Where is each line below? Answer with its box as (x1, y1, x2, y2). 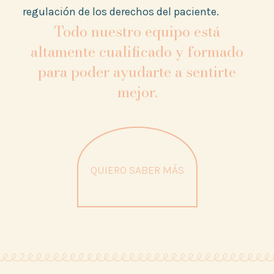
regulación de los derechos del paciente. (22, 5, 219, 19)
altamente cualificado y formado (31, 40, 243, 64)
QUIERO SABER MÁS (90, 163, 184, 177)
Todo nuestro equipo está (54, 20, 220, 43)
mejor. (117, 81, 157, 104)
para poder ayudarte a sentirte (38, 61, 236, 84)
